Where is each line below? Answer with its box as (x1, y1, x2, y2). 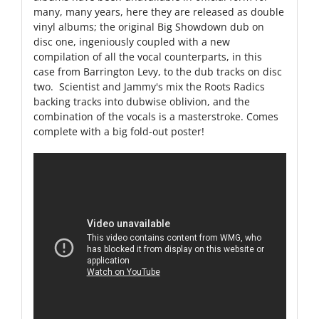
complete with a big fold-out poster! (33, 125, 204, 139)
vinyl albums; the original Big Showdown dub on (33, 20, 264, 34)
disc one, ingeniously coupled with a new (33, 35, 230, 49)
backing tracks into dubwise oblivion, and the (33, 95, 250, 109)
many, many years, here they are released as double (33, 5, 284, 19)
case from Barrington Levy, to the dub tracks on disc (33, 65, 282, 79)
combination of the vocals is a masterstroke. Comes (33, 110, 278, 124)
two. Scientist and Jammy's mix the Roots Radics (33, 80, 265, 94)
